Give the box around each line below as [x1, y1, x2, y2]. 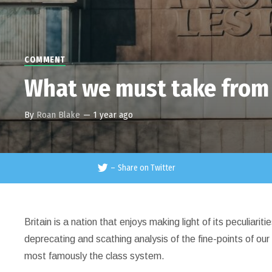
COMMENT [24, 55, 66, 65]
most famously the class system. [24, 251, 165, 261]
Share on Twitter [117, 163, 175, 173]
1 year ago [93, 109, 134, 120]
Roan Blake [36, 109, 81, 120]
